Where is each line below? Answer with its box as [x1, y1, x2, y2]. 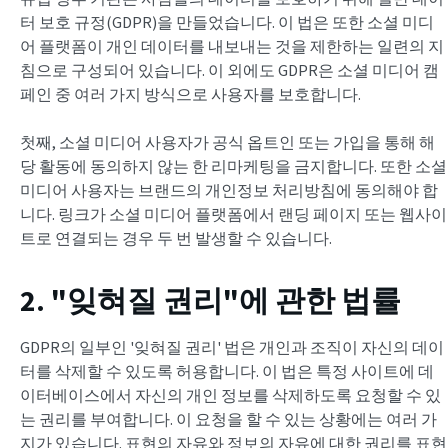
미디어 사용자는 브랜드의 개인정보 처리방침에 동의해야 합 [20, 179, 438, 200]
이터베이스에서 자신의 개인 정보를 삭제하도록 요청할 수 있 [20, 384, 441, 405]
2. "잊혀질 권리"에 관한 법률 [20, 280, 401, 319]
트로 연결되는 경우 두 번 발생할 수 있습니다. [20, 227, 335, 248]
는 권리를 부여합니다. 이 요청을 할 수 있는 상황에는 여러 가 [20, 408, 437, 429]
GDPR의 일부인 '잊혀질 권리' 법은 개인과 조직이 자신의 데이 [20, 336, 444, 357]
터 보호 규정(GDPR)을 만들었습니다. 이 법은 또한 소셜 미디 [20, 11, 434, 32]
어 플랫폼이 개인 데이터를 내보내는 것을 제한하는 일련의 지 [20, 35, 444, 56]
